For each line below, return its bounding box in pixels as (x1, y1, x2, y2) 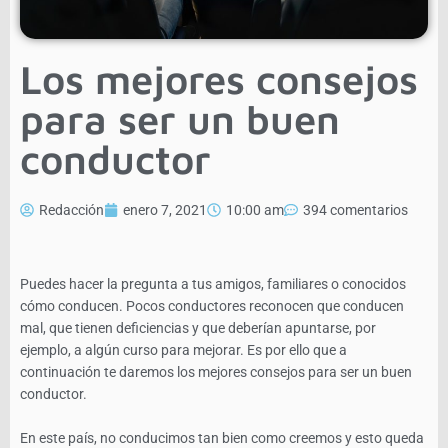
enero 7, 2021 (123, 201, 207, 218)
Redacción (39, 201, 104, 218)
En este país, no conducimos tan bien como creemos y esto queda (20, 429, 424, 446)
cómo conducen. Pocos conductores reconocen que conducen (20, 297, 404, 314)
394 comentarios (303, 201, 408, 218)
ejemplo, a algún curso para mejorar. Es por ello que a (20, 341, 347, 358)
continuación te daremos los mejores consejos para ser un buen (20, 363, 412, 380)
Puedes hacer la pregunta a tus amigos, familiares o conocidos (20, 275, 406, 292)
